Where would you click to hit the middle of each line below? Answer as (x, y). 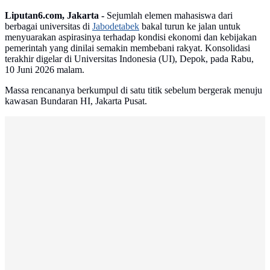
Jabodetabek (116, 27)
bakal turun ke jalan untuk (190, 27)
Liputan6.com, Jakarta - (55, 16)
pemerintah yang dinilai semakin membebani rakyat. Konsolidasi (127, 48)
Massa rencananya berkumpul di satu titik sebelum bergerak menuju (133, 90)
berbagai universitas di (49, 27)
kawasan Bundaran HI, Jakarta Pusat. (76, 101)
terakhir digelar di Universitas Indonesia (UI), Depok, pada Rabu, (129, 59)
